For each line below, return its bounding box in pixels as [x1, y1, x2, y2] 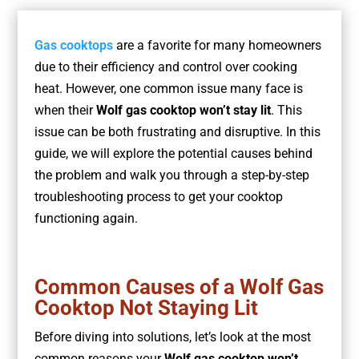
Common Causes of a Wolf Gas [34, 275, 324, 300]
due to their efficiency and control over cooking [34, 59, 297, 75]
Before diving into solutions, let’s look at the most [34, 329, 311, 345]
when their [34, 103, 96, 119]
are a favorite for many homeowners [112, 38, 321, 54]
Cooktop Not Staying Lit [34, 296, 258, 321]
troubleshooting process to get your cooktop [34, 189, 283, 205]
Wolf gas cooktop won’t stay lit [95, 103, 271, 119]
